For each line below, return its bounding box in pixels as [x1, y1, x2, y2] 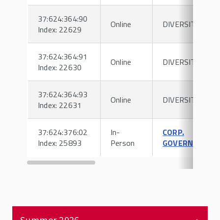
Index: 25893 [38, 137, 82, 149]
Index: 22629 [38, 24, 82, 35]
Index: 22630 [38, 61, 82, 73]
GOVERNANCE [163, 137, 213, 149]
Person [110, 137, 135, 149]
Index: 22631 [38, 99, 82, 111]
